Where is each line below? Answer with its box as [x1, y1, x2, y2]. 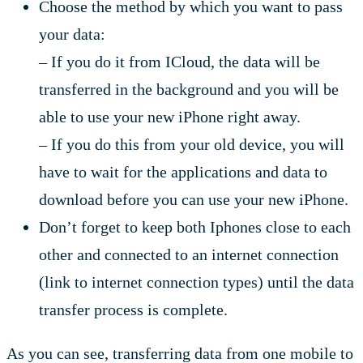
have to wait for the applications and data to [39, 162, 327, 181]
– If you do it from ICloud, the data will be [39, 52, 320, 70]
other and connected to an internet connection [39, 245, 339, 263]
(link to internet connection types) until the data [39, 272, 354, 291]
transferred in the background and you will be [39, 79, 339, 98]
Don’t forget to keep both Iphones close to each [39, 217, 351, 236]
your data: [39, 24, 105, 43]
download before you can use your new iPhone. [39, 190, 348, 208]
